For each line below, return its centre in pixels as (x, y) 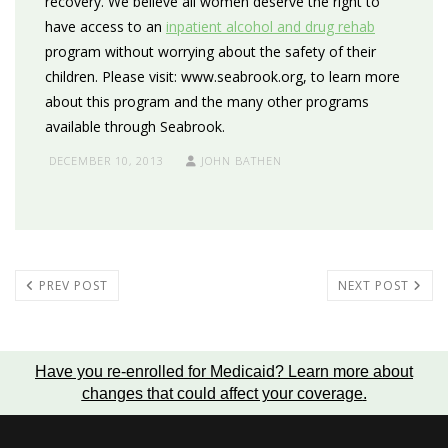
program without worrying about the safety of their (210, 51)
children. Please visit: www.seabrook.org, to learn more (222, 76)
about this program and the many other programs (207, 101)
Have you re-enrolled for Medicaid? (161, 371)
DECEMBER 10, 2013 (106, 160)
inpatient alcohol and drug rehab (270, 26)
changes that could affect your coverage (222, 393)
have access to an (105, 26)
